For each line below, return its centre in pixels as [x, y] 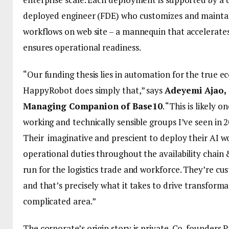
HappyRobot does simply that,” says [94, 90]
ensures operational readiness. [82, 47]
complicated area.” [60, 201]
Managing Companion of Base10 [93, 106]
